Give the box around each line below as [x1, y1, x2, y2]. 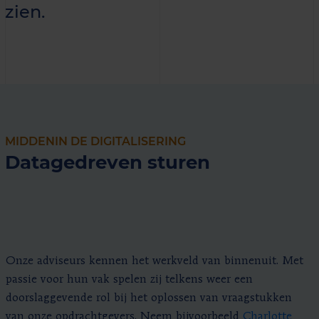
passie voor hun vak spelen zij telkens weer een [6, 274, 253, 286]
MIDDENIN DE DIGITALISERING [5, 135, 186, 148]
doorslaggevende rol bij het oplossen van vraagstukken [6, 293, 292, 304]
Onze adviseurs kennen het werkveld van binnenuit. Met [6, 256, 303, 267]
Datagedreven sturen [5, 150, 210, 174]
